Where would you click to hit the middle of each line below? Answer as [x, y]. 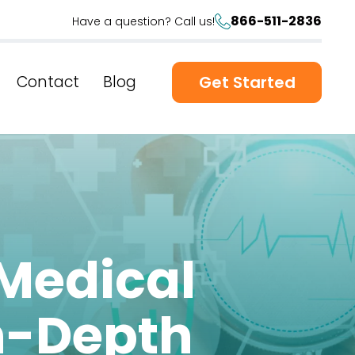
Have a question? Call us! [143, 21]
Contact [48, 82]
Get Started [247, 82]
